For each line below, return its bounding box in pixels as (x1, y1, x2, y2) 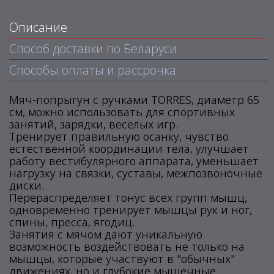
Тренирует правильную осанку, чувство (9, 129, 229, 144)
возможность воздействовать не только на (9, 239, 245, 254)
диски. (9, 178, 44, 193)
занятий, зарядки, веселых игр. (9, 117, 178, 131)
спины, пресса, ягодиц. (9, 215, 135, 229)
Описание (9, 19, 67, 35)
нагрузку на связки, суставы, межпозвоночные (9, 166, 262, 180)
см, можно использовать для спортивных (9, 105, 235, 119)
